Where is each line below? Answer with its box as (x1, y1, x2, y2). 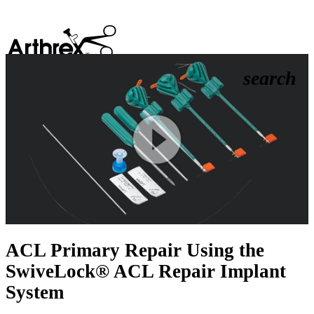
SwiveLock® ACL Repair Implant (6, 261, 286, 282)
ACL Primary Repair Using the (6, 240, 264, 261)
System (6, 282, 64, 303)
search (243, 67, 296, 90)
